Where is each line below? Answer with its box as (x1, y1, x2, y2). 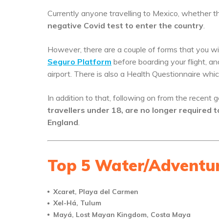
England (47, 117, 78, 127)
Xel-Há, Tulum (53, 198, 101, 208)
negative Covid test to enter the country (47, 21, 203, 30)
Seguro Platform (47, 57, 111, 66)
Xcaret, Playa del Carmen (53, 187, 138, 196)
